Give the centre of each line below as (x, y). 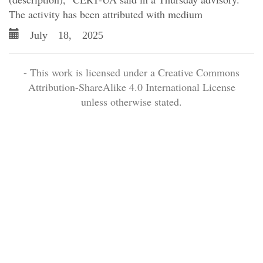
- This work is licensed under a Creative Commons (131, 72)
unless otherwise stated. (131, 102)
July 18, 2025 (61, 33)
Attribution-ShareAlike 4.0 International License (131, 87)
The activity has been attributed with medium (106, 14)
